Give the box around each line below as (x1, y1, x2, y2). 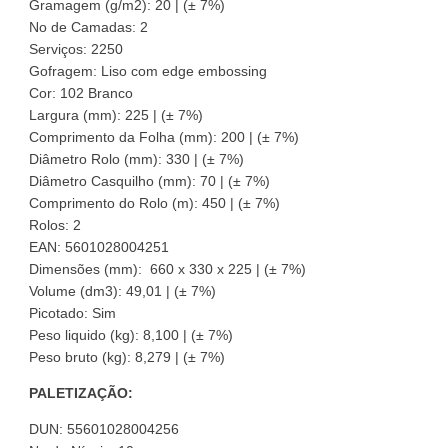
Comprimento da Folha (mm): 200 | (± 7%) (29, 129, 299, 145)
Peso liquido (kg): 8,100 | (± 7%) (29, 327, 233, 343)
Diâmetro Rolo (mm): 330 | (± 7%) (29, 151, 244, 167)
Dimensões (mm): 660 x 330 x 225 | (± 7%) (29, 261, 306, 277)
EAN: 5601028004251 (29, 239, 169, 255)
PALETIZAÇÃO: (29, 385, 133, 401)
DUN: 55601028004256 (29, 421, 179, 437)
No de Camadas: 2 (29, 19, 148, 35)
